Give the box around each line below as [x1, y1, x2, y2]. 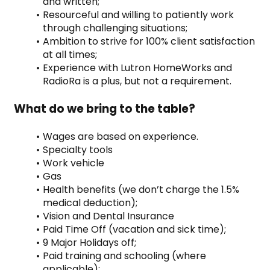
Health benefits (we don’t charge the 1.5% [43, 182, 239, 196]
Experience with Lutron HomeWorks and [43, 60, 232, 75]
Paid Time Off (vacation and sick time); [43, 222, 226, 236]
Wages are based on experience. [43, 129, 198, 143]
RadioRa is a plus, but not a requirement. [43, 74, 231, 88]
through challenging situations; [43, 20, 187, 35]
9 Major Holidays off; [43, 235, 136, 250]
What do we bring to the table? [14, 100, 195, 117]
